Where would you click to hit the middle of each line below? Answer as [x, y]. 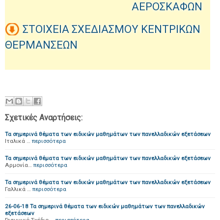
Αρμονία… [18, 165]
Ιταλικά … [18, 141]
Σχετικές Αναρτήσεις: [44, 118]
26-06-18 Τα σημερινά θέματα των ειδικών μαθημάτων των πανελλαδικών [105, 206]
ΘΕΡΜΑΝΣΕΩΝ [41, 45]
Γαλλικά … [18, 189]
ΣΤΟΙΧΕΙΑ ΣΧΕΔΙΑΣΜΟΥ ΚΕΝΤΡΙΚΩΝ [111, 29]
